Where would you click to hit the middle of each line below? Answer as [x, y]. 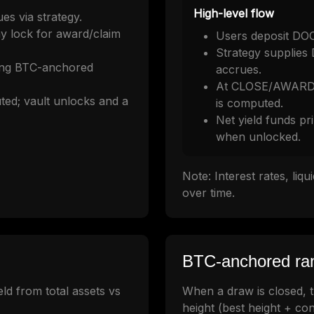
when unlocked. [258, 137]
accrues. [239, 70]
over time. [209, 193]
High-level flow [234, 14]
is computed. [250, 103]
